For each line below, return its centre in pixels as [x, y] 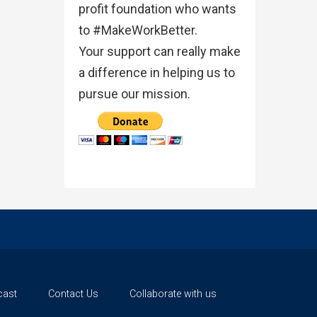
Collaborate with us [173, 294]
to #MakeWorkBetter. [138, 30]
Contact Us [73, 294]
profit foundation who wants [157, 9]
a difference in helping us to [157, 73]
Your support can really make [160, 52]
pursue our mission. [134, 94]
